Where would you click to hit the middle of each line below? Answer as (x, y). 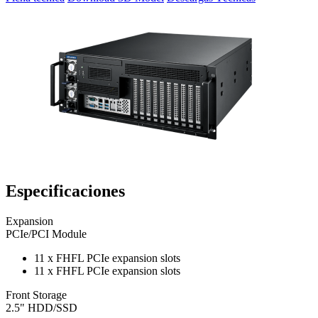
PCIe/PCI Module (46, 234)
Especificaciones (65, 191)
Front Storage (36, 295)
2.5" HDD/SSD (42, 307)
